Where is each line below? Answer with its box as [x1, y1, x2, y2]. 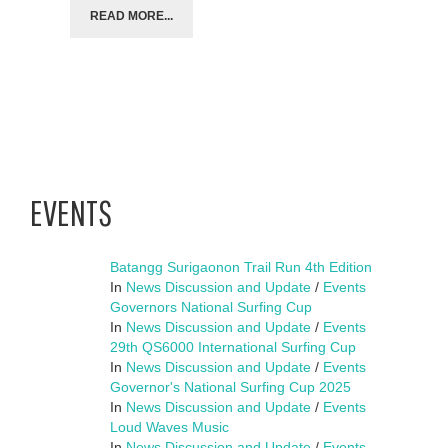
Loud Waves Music [110, 418, 229, 435]
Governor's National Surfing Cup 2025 [110, 378, 351, 395]
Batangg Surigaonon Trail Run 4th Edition [110, 258, 372, 275]
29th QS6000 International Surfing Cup [110, 338, 356, 355]
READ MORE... [90, 8, 173, 23]
